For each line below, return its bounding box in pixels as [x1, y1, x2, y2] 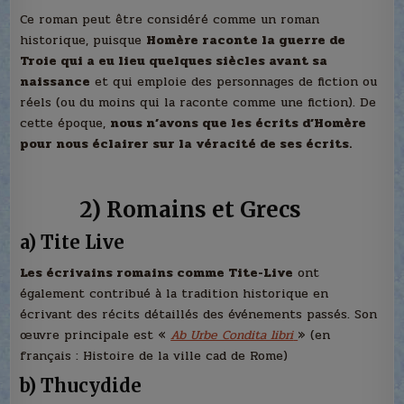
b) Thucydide [20, 373, 142, 397]
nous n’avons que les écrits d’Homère [110, 114, 367, 133]
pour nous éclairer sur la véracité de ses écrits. [20, 134, 353, 154]
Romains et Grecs [106, 195, 302, 224]
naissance [20, 72, 91, 92]
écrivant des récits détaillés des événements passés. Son [20, 304, 378, 324]
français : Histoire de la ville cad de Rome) [20, 345, 289, 365]
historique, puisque [20, 31, 147, 50]
